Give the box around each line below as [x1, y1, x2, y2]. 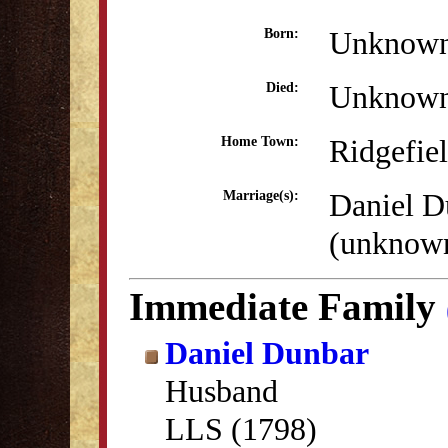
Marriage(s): [223, 188, 299, 203]
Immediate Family [129, 285, 446, 328]
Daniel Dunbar [165, 335, 369, 371]
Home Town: [221, 134, 299, 149]
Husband [165, 373, 278, 409]
